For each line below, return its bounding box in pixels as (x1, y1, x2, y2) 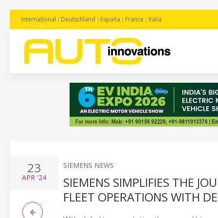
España (100, 15, 120, 23)
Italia (148, 15, 162, 23)
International (21, 15, 56, 23)
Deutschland (61, 15, 95, 23)
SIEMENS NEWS (63, 161, 114, 170)
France (125, 15, 144, 23)
